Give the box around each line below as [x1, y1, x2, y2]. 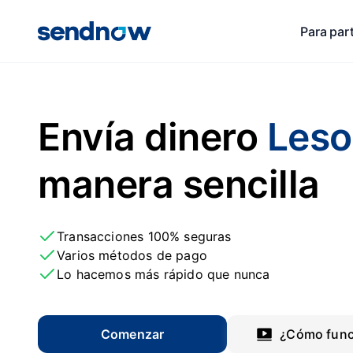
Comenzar [100, 326, 165, 342]
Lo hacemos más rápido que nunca [57, 266, 270, 282]
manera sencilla [38, 161, 320, 207]
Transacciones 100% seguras [57, 229, 232, 244]
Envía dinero [38, 113, 267, 160]
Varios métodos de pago [57, 247, 207, 263]
